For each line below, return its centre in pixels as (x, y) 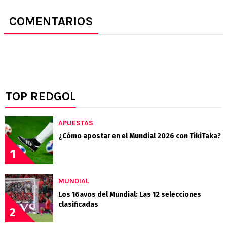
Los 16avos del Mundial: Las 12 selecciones (130, 195)
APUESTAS (76, 123)
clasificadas (78, 205)
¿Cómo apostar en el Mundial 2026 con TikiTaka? (140, 136)
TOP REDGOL (41, 97)
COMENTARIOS (51, 22)
